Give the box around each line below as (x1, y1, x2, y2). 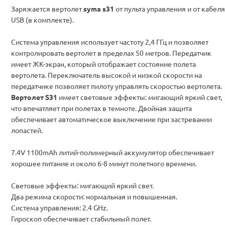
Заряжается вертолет (11, 4, 83, 13)
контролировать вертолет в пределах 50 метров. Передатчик (11, 48, 211, 57)
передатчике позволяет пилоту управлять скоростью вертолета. (11, 81, 222, 90)
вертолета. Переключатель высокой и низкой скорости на (11, 70, 202, 79)
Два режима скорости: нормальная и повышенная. (11, 191, 177, 201)
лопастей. (11, 125, 43, 135)
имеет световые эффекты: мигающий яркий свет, (57, 92, 222, 101)
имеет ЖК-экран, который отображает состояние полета (11, 59, 196, 68)
